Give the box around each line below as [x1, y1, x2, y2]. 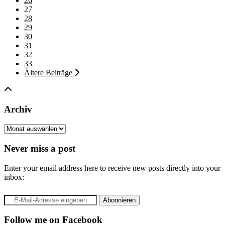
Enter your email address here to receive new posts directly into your [4, 163, 220, 172]
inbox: [4, 172, 24, 181]
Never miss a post [4, 143, 75, 154]
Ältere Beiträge [24, 68, 74, 77]
